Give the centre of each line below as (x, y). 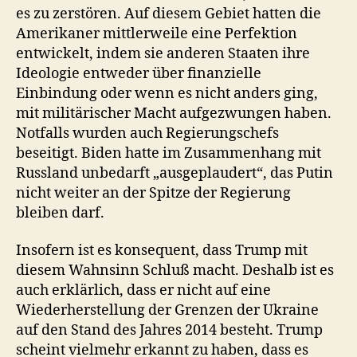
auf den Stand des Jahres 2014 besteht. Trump (169, 330)
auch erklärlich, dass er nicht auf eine (143, 290)
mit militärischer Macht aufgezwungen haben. (174, 113)
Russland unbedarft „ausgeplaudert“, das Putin (175, 173)
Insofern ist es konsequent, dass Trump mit (162, 251)
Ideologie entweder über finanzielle (139, 73)
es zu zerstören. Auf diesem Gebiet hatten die (169, 14)
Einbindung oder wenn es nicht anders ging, (167, 93)
